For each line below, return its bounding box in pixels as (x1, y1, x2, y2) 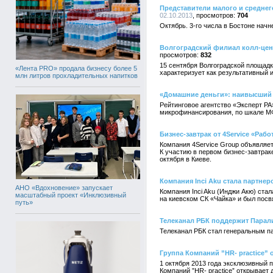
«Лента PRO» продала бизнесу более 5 (15, 65, 137, 72)
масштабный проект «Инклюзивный (15, 191, 126, 199)
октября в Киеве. (160, 155, 211, 163)
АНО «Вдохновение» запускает (15, 183, 113, 191)
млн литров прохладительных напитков (15, 72, 138, 79)
